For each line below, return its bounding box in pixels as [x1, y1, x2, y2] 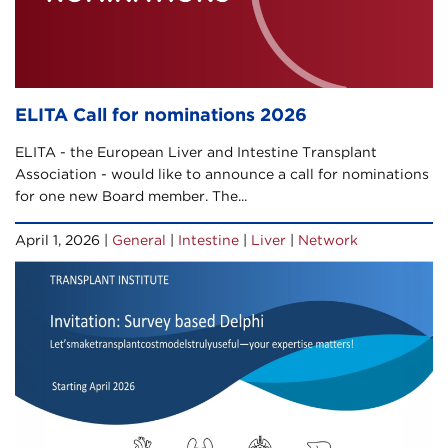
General [112, 231, 166, 248]
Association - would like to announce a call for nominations [15, 165, 429, 182]
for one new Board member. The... [15, 187, 247, 204]
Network [298, 231, 358, 248]
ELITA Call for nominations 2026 [15, 103, 307, 125]
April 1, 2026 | [15, 231, 112, 248]
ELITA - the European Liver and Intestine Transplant [15, 143, 377, 160]
